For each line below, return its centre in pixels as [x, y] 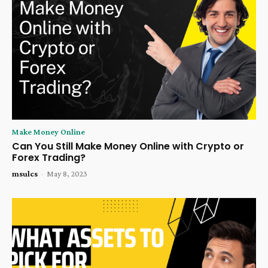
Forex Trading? [49, 158]
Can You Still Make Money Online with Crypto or [128, 147]
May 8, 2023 [67, 174]
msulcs [25, 174]
